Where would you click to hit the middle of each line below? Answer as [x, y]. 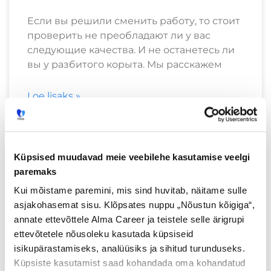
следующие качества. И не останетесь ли [131, 50]
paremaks [35, 171]
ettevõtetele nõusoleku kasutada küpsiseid [104, 234]
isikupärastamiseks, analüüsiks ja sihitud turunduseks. [129, 249]
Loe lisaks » [54, 96]
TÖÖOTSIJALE [226, 151]
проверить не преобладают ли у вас [119, 35]
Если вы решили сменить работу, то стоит [134, 21]
